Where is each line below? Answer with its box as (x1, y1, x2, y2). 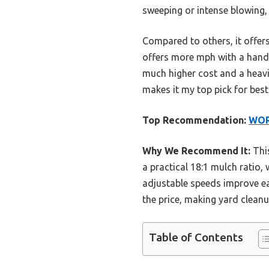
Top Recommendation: (142, 114, 246, 125)
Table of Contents (149, 231, 243, 244)
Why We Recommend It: (142, 145, 250, 156)
